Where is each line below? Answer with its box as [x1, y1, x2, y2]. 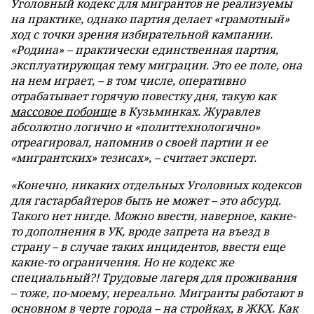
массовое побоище [11, 104, 116, 119]
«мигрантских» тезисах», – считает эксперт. [11, 150, 257, 165]
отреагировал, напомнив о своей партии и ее [11, 135, 268, 150]
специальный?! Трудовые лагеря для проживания [11, 270, 296, 285]
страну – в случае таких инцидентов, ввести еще [11, 239, 285, 254]
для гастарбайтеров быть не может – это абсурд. [11, 193, 281, 208]
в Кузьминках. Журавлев [116, 104, 260, 119]
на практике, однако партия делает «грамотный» [11, 11, 289, 27]
